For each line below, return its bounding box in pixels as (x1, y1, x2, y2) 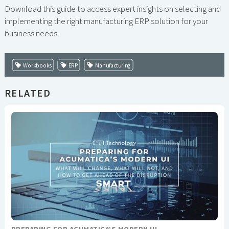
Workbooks (23, 61, 52, 69)
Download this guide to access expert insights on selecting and (4, 3, 221, 15)
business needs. (4, 28, 59, 39)
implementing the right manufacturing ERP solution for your (4, 15, 208, 27)
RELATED (4, 86, 51, 100)
